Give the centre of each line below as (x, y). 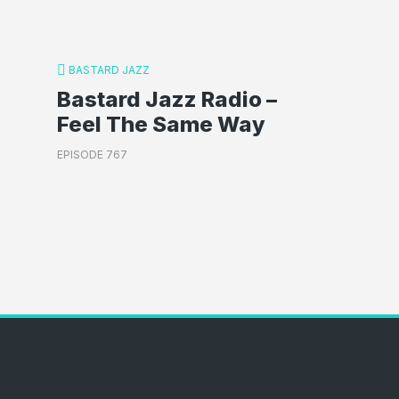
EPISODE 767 (92, 155)
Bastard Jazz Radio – (167, 99)
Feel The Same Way (161, 124)
